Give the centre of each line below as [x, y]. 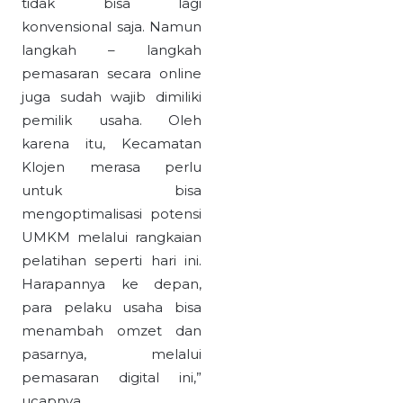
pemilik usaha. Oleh [112, 121]
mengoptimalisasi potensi [112, 214]
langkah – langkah [112, 50]
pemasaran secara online [112, 74]
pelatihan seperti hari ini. [112, 261]
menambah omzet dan [112, 331]
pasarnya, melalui [112, 354]
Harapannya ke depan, [112, 284]
